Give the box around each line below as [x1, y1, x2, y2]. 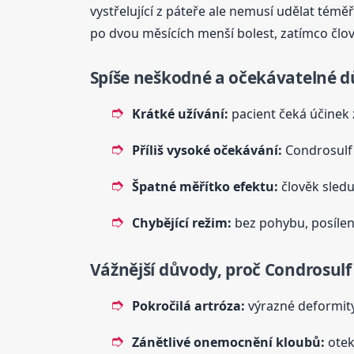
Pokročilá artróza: [131, 296, 245, 314]
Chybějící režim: [131, 213, 232, 232]
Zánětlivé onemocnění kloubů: [131, 333, 325, 351]
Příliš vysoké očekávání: [131, 141, 282, 159]
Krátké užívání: [131, 104, 228, 122]
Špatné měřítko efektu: [131, 177, 278, 195]
